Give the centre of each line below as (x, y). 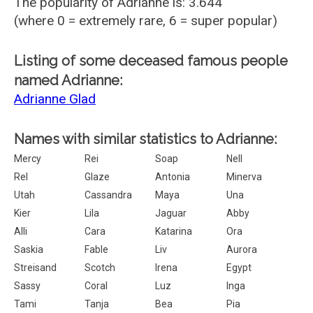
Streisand (35, 268)
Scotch (100, 268)
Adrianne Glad (55, 99)
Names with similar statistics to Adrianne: (145, 139)
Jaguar (171, 213)
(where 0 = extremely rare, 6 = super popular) (146, 21)
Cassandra (109, 195)
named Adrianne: (68, 80)
